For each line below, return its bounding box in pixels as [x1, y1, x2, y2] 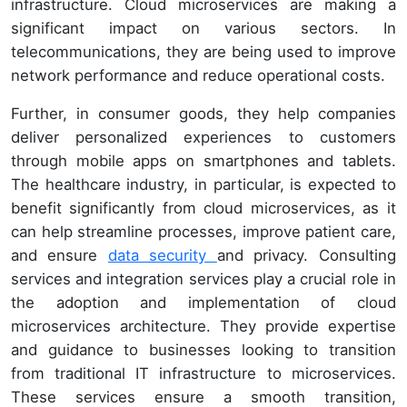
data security [107, 246, 217, 265]
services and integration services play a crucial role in [11, 270, 396, 289]
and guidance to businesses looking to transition [11, 341, 396, 360]
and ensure [11, 246, 108, 265]
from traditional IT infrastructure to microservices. [11, 364, 396, 383]
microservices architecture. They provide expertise [11, 317, 396, 336]
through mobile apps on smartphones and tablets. [11, 152, 396, 171]
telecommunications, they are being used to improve [11, 43, 396, 62]
